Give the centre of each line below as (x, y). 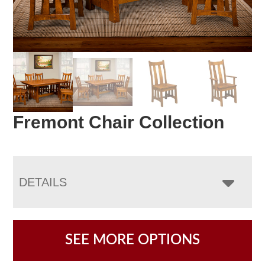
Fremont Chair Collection (119, 122)
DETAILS (43, 182)
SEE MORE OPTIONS (132, 240)
